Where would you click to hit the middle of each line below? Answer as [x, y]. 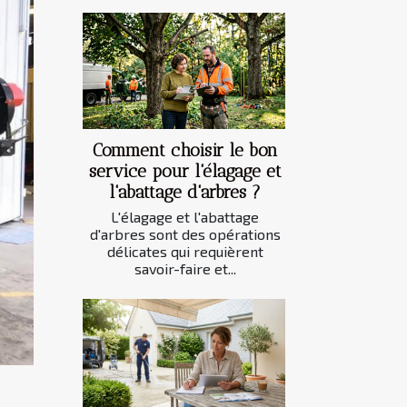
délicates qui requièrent [185, 251]
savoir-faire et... [185, 268]
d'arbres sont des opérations [185, 233]
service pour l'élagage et [185, 171]
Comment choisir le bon [185, 150]
